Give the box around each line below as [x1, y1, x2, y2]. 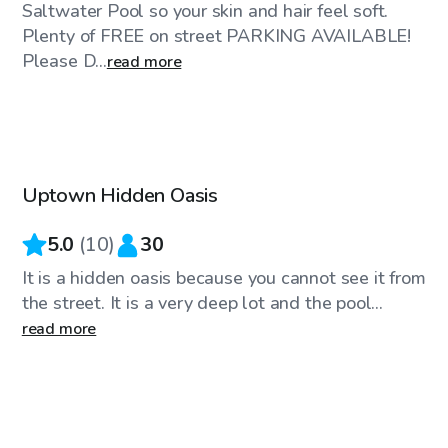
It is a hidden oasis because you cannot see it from [21, 266, 426, 291]
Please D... [21, 49, 107, 74]
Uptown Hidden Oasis [21, 182, 218, 210]
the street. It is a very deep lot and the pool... [21, 291, 383, 316]
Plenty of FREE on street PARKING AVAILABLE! [21, 24, 412, 49]
